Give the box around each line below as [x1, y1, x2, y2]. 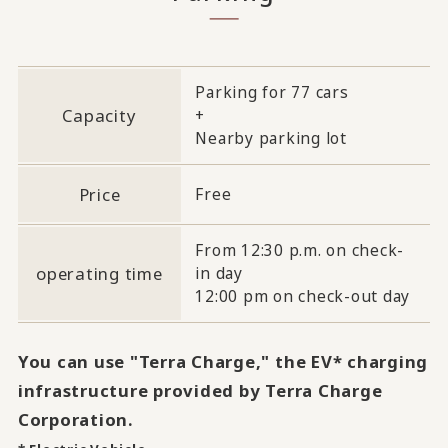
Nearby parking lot [195, 126, 347, 149]
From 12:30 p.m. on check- [195, 238, 405, 261]
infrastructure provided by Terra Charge [17, 378, 383, 402]
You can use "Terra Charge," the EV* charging [17, 349, 429, 373]
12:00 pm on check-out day [195, 284, 411, 307]
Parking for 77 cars [195, 80, 349, 103]
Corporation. [17, 407, 133, 431]
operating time [36, 261, 163, 285]
